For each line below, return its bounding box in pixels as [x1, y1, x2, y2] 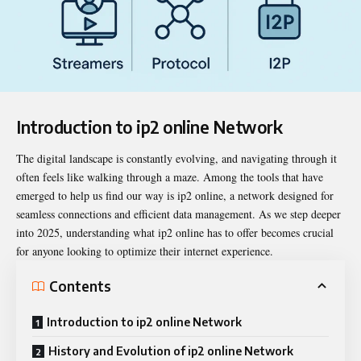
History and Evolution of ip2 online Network [48, 344, 293, 359]
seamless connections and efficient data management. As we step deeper [16, 206, 341, 222]
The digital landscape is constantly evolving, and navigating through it [16, 151, 337, 167]
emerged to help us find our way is [16, 188, 177, 204]
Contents [49, 276, 111, 295]
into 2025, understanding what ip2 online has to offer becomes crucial [16, 225, 334, 241]
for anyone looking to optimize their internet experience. [16, 243, 273, 259]
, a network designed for [223, 188, 334, 204]
